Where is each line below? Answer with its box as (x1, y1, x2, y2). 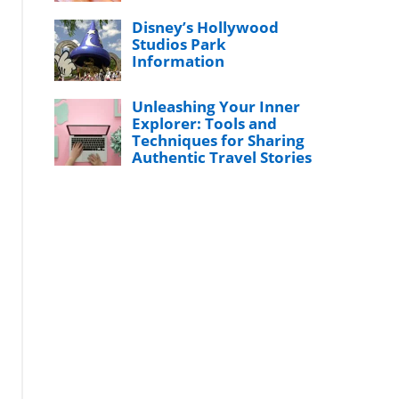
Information (132, 51, 225, 71)
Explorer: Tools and (132, 113, 278, 134)
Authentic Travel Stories (132, 147, 313, 167)
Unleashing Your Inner (132, 96, 301, 117)
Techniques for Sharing (132, 130, 305, 151)
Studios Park (132, 34, 227, 54)
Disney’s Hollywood (132, 17, 280, 37)
